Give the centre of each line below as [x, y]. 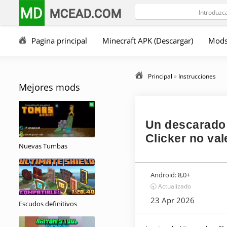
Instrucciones [197, 76]
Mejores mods [49, 87]
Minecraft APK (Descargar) [148, 41]
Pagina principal [59, 41]
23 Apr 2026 [173, 200]
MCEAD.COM [86, 13]
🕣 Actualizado [171, 186]
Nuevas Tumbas [43, 146]
